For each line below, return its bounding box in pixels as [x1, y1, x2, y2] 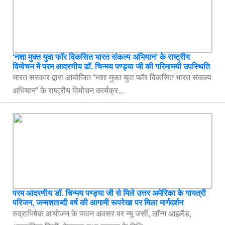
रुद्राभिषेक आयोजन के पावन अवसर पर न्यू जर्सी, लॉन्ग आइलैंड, [13, 209, 191, 218]
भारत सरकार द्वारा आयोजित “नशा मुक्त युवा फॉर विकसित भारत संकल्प [13, 73, 211, 82]
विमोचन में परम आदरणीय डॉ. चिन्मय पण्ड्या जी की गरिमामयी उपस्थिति [13, 62, 210, 71]
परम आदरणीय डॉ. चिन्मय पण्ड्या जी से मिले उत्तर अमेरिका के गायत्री [13, 189, 206, 197]
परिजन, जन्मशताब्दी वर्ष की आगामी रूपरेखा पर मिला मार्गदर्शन [13, 198, 183, 207]
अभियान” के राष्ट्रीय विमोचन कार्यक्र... [13, 86, 124, 95]
